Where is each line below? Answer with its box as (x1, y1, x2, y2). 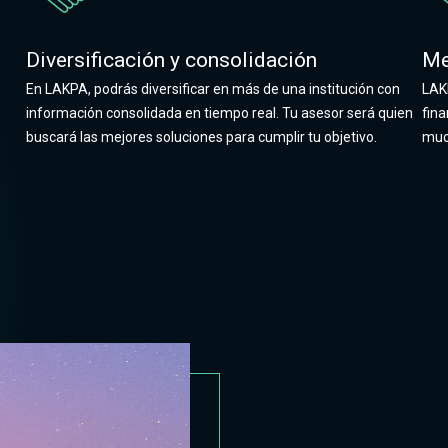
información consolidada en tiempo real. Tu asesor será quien (25, 105, 413, 121)
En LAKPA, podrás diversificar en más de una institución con (25, 81, 400, 97)
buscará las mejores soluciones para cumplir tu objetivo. (25, 129, 377, 145)
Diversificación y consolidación (25, 48, 317, 72)
